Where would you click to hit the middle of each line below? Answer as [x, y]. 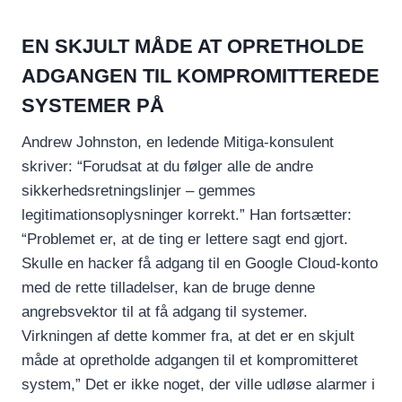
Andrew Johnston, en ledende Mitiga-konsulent [178, 142]
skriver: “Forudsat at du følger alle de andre [167, 166]
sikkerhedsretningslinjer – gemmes [139, 190]
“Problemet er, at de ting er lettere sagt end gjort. [185, 239]
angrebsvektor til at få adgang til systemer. [165, 311]
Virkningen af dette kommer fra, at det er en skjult [188, 336]
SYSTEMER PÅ [93, 105]
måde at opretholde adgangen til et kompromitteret [190, 360]
